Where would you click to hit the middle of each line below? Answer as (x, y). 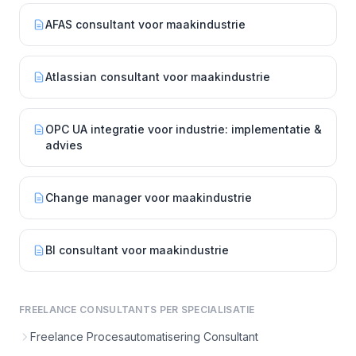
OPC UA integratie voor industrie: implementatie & (184, 129)
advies (64, 145)
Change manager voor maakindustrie (149, 197)
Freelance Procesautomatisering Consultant (144, 337)
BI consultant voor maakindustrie (137, 250)
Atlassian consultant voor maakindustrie (158, 77)
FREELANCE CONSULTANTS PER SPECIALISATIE (137, 310)
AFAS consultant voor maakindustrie (145, 24)
